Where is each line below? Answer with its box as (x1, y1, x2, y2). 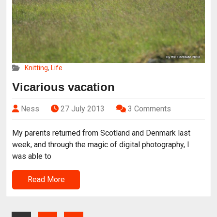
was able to (12, 151, 51, 161)
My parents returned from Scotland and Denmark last (12, 128, 190, 138)
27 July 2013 (61, 104, 105, 113)
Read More (27, 174, 65, 184)
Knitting (25, 63, 48, 72)
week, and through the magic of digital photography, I (12, 139, 189, 149)
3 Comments (128, 104, 171, 113)
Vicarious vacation (12, 80, 115, 93)
